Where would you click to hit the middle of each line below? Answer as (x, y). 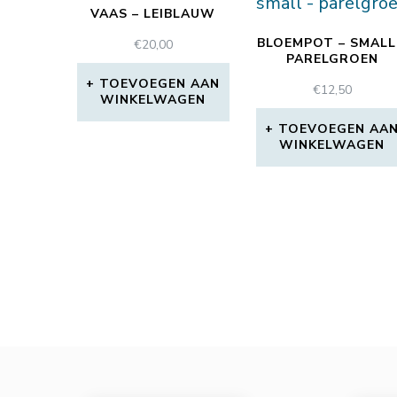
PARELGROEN (332, 59)
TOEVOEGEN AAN (160, 84)
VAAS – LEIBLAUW (153, 14)
